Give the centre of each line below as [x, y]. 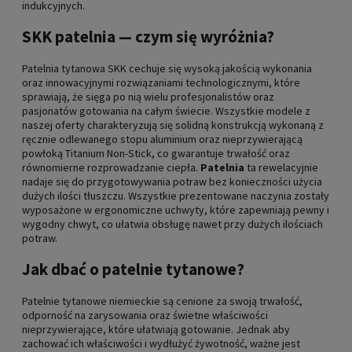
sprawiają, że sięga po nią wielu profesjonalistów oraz [148, 96]
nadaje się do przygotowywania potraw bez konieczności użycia [172, 181]
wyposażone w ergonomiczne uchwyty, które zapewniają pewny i [176, 209]
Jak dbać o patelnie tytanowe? [133, 269]
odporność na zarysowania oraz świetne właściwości [145, 315]
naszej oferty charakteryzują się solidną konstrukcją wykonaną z [173, 125]
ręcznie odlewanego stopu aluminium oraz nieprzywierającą [162, 139]
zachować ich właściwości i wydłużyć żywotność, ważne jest [161, 343]
